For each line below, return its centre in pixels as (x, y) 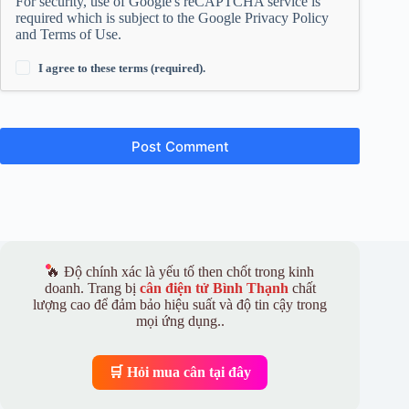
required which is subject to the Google (130, 18)
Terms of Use (79, 35)
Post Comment (180, 146)
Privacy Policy (287, 18)
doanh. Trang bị (92, 288)
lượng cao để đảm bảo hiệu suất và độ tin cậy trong (180, 305)
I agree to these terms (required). (122, 68)
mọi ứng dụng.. (180, 321)
